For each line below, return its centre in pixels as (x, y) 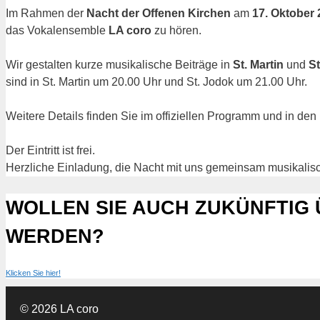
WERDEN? (55, 237)
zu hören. (176, 31)
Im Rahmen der (46, 14)
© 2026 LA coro (59, 309)
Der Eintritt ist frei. (50, 151)
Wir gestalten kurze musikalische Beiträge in (119, 65)
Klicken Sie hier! (33, 272)
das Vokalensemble (57, 31)
